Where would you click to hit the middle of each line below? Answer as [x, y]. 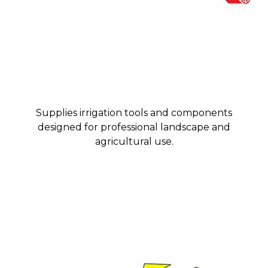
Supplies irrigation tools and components [134, 113]
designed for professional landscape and [134, 127]
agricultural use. [134, 142]
